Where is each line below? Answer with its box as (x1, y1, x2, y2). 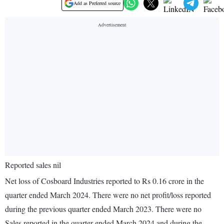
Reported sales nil (5, 159, 61, 170)
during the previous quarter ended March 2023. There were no (5, 203, 201, 214)
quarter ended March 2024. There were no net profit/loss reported (5, 189, 211, 200)
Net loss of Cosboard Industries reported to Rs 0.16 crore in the (5, 175, 204, 186)
